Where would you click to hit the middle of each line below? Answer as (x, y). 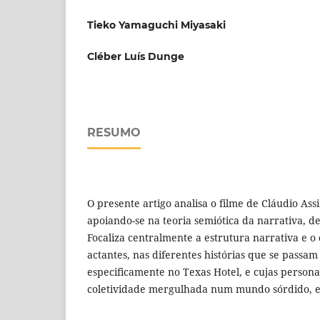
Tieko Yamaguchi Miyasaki (156, 25)
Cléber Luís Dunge (136, 56)
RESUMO (114, 132)
